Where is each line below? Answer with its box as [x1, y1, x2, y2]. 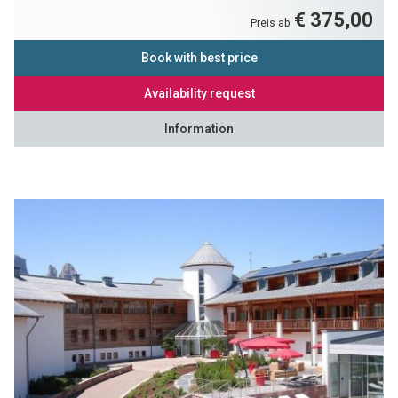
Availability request [143, 85, 255, 100]
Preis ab [251, 16, 293, 29]
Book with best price [140, 50, 258, 65]
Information [164, 121, 234, 136]
